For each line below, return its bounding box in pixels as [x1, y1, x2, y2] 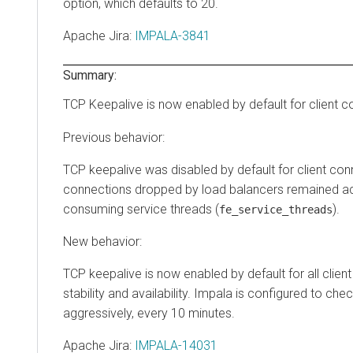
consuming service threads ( [63, 202, 219, 217]
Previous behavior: [63, 130, 165, 146]
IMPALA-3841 [135, 28, 210, 44]
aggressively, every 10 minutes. [63, 306, 235, 321]
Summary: [63, 68, 117, 84]
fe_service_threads [219, 203, 333, 217]
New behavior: [63, 234, 142, 250]
